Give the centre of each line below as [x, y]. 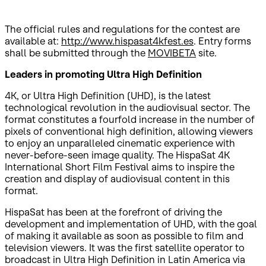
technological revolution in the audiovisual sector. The [127, 107]
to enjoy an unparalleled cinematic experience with [120, 143]
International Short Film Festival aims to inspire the [120, 167]
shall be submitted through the [76, 53]
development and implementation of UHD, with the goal [131, 224]
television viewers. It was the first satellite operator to [125, 247]
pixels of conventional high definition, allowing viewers [129, 131]
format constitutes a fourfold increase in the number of [130, 119]
